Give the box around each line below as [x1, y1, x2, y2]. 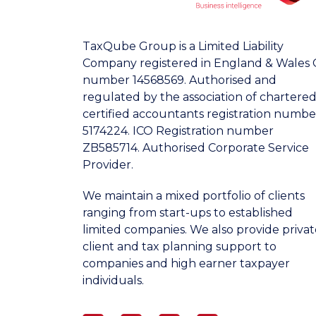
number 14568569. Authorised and [83, 73, 276, 87]
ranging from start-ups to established [83, 205, 293, 219]
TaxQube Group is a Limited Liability [83, 39, 284, 53]
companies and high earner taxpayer [83, 256, 290, 270]
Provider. [83, 157, 133, 171]
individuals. [83, 273, 144, 287]
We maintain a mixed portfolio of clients [83, 188, 305, 202]
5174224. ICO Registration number [83, 123, 274, 138]
